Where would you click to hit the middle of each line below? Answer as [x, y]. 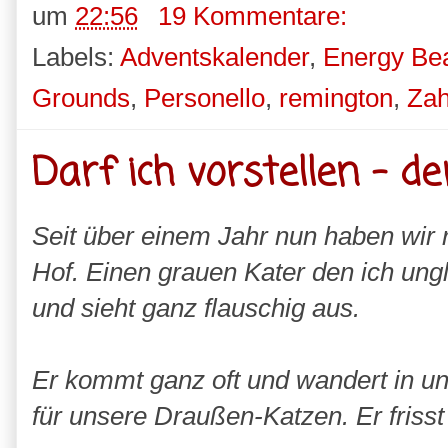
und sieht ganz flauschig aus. [196, 308]
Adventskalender [214, 57]
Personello [204, 98]
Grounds [81, 98]
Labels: [76, 57]
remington [336, 98]
